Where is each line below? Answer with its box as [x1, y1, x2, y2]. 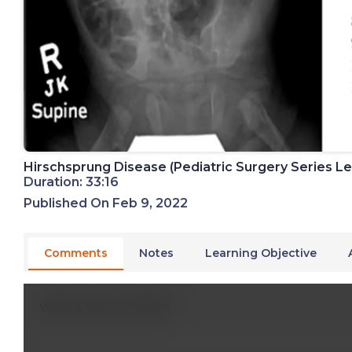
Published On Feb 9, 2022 [24, 195, 188, 211]
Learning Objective [205, 245, 317, 260]
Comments [44, 245, 108, 260]
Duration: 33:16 [24, 174, 119, 189]
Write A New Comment [39, 299, 172, 314]
